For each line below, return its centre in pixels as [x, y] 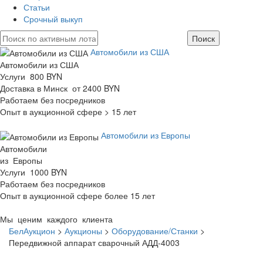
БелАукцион [32, 230]
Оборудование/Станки [155, 230]
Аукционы [83, 230]
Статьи [37, 7]
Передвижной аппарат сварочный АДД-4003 [94, 242]
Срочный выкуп [53, 19]
